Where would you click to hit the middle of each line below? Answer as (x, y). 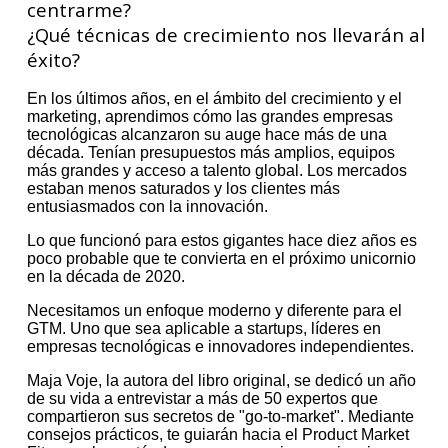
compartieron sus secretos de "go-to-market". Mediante (220, 416)
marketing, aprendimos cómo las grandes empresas (209, 116)
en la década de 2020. (105, 276)
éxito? (53, 59)
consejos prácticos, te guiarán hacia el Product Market (217, 434)
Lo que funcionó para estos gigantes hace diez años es (221, 240)
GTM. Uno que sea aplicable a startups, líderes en (203, 328)
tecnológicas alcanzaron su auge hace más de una (206, 134)
